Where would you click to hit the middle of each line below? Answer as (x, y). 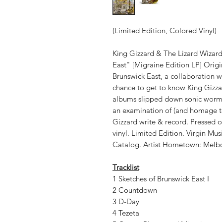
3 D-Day (127, 201)
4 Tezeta (127, 213)
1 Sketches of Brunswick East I (162, 179)
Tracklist (126, 167)
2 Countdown (136, 190)
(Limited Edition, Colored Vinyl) (165, 30)
